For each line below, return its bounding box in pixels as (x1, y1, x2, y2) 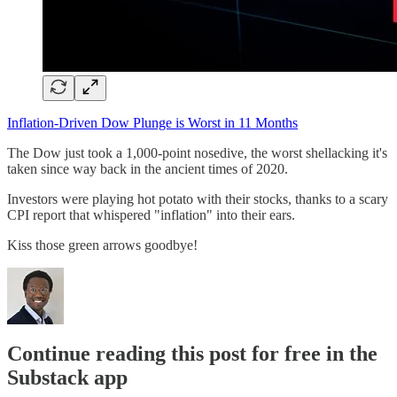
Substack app (7, 366, 128, 390)
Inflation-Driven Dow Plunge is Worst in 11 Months (7, 115, 298, 131)
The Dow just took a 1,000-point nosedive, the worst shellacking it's (7, 145, 387, 161)
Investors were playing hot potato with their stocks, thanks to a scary (7, 191, 388, 207)
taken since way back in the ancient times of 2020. (7, 161, 288, 177)
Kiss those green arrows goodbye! (7, 237, 198, 253)
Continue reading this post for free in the (7, 342, 378, 366)
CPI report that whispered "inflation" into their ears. (7, 207, 299, 223)
